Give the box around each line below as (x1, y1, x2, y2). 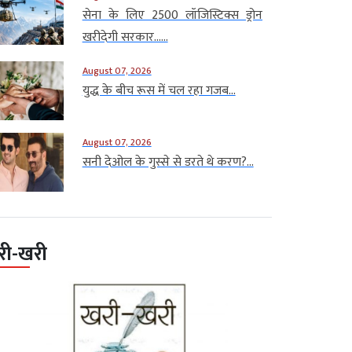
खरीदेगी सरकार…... (82, 26, 168, 48)
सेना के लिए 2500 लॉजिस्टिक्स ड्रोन (82, 4, 262, 26)
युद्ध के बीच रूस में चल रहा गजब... (82, 79, 236, 101)
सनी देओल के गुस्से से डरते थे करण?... (82, 151, 254, 173)
